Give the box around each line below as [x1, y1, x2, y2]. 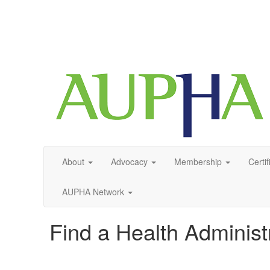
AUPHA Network [62, 186, 124, 198]
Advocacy [111, 155, 148, 168]
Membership [174, 155, 222, 168]
